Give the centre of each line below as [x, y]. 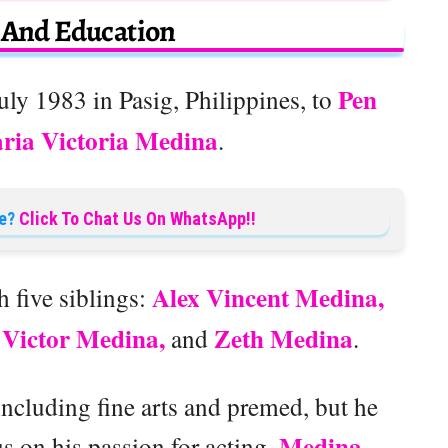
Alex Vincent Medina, [267, 298]
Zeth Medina [283, 339]
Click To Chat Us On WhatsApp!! [137, 219]
